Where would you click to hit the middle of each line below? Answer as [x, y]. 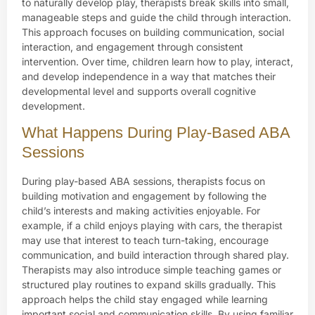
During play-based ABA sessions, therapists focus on [143, 181]
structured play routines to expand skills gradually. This [149, 285]
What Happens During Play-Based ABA [156, 133]
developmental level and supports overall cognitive [139, 91]
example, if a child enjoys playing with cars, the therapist [152, 226]
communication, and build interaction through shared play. [155, 255]
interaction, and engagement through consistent [133, 46]
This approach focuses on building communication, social [153, 32]
